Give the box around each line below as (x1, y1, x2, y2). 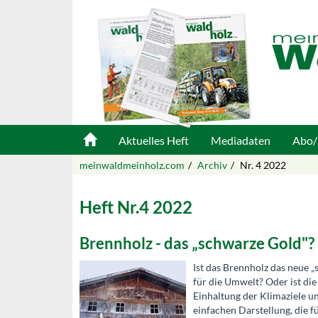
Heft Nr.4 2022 (79, 197, 192, 217)
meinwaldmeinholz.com (79, 159, 185, 171)
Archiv (197, 159, 227, 171)
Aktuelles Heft (119, 133, 189, 147)
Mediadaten (211, 133, 270, 147)
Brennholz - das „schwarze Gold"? (79, 234, 314, 253)
